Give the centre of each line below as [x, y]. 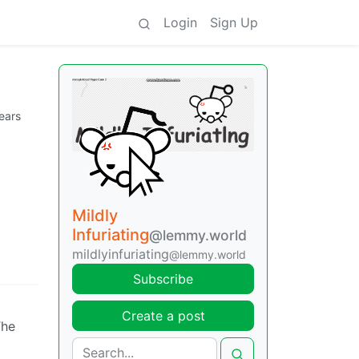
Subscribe [163, 279]
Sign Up [234, 22]
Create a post [163, 316]
